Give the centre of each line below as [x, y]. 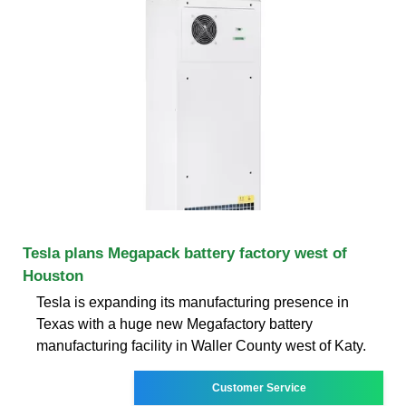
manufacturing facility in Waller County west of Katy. [201, 345]
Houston [53, 275]
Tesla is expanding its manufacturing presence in [193, 302]
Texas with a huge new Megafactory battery [174, 324]
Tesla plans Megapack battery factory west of [185, 253]
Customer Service [259, 387]
